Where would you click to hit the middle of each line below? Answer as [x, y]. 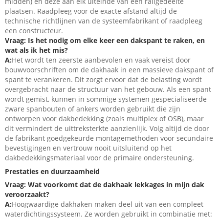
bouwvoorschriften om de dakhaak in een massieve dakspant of [109, 70]
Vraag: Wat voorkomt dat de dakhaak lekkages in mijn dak [105, 185]
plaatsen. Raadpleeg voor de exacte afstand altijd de [91, 11]
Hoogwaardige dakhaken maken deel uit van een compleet [108, 204]
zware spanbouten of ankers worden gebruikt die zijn [93, 109]
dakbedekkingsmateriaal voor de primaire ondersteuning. [99, 158]
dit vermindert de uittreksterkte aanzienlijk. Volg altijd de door [107, 129]
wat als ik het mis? [36, 50]
